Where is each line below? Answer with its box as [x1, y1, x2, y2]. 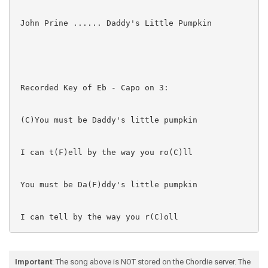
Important [15, 257, 52, 266]
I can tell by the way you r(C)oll [16, 212, 178, 221]
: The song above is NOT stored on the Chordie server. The [52, 257, 251, 266]
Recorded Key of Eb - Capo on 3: [16, 83, 169, 92]
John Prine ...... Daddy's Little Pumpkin [16, 18, 212, 28]
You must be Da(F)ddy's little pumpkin [16, 179, 197, 189]
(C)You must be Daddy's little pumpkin [16, 115, 197, 124]
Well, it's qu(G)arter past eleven [16, 244, 178, 254]
